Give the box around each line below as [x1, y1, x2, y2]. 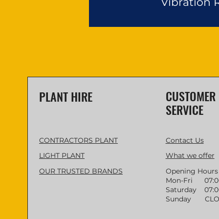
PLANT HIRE [39, 88, 92, 105]
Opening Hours [165, 167, 218, 175]
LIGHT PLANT [39, 151, 85, 160]
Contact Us [165, 136, 204, 145]
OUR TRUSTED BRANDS [39, 167, 123, 175]
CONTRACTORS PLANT [39, 136, 118, 145]
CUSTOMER [165, 87, 216, 105]
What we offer [165, 151, 215, 160]
